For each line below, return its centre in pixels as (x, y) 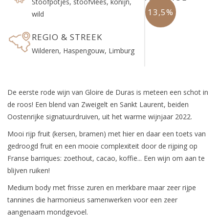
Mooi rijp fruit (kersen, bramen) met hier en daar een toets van (107, 133)
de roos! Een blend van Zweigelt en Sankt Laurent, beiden (98, 104)
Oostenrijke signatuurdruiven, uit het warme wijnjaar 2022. (100, 116)
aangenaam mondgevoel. (48, 212)
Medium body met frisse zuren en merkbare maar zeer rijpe (102, 187)
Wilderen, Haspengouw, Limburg (83, 50)
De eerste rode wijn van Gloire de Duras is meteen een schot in (108, 92)
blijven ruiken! (29, 170)
